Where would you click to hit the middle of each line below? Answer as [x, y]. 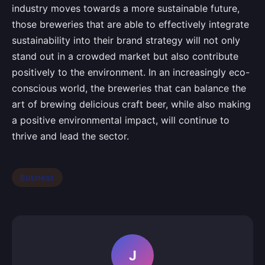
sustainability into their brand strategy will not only [126, 41]
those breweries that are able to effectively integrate [130, 25]
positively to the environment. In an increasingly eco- [131, 72]
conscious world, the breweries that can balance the [129, 88]
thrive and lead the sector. [70, 136]
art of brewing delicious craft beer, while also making [131, 104]
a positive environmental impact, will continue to [121, 120]
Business [37, 177]
